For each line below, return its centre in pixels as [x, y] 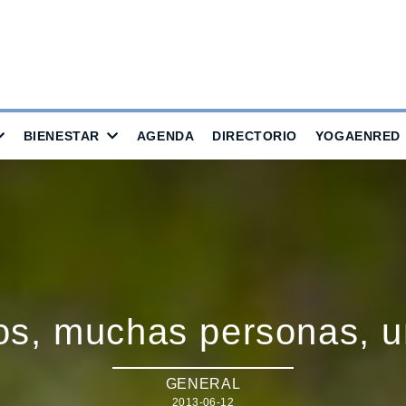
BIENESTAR [61, 136]
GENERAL [203, 383]
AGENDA [165, 136]
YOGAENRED [358, 136]
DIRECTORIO [255, 136]
